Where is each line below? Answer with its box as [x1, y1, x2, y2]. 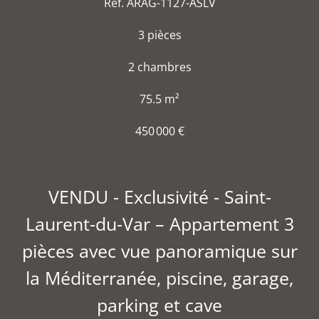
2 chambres [127, 59, 192, 75]
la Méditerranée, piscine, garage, [26, 266, 293, 290]
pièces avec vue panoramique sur [21, 239, 298, 263]
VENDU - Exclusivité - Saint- [48, 184, 271, 209]
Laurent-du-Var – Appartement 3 [25, 211, 294, 236]
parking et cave [97, 293, 222, 317]
